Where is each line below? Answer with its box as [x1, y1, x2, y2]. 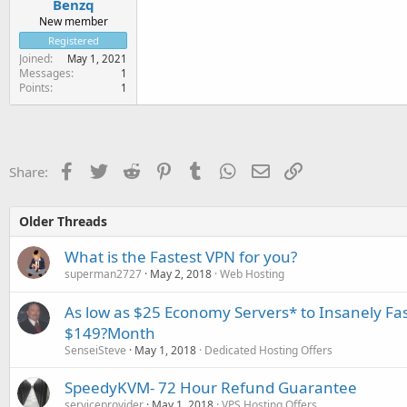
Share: [9, 162, 48, 181]
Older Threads [19, 212, 107, 230]
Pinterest [172, 160, 228, 179]
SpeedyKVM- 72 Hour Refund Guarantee [65, 376, 357, 398]
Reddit [139, 160, 180, 179]
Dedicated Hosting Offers [204, 342, 333, 358]
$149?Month [65, 322, 155, 343]
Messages [19, 65, 71, 81]
